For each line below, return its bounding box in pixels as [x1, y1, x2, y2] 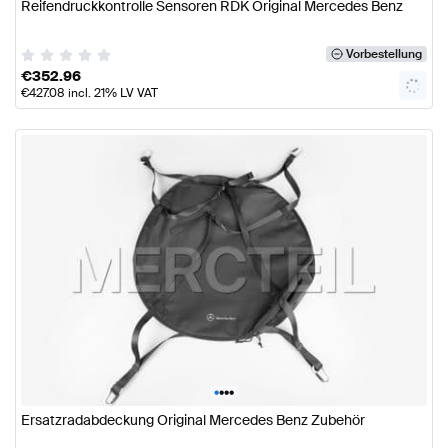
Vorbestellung [345, 46, 422, 63]
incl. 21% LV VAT [65, 85, 158, 102]
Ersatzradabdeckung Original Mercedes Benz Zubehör [21, 410, 365, 429]
